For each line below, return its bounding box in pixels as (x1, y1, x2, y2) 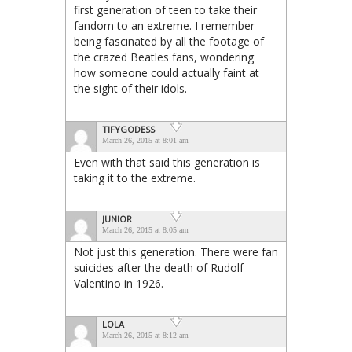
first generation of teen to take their (74, 2, 257, 17)
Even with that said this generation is (74, 154, 260, 170)
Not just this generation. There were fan (74, 244, 278, 259)
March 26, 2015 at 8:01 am (102, 135, 189, 145)
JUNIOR (102, 212, 132, 225)
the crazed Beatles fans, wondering (74, 49, 254, 64)
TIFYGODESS (102, 123, 155, 135)
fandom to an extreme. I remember (74, 17, 255, 33)
